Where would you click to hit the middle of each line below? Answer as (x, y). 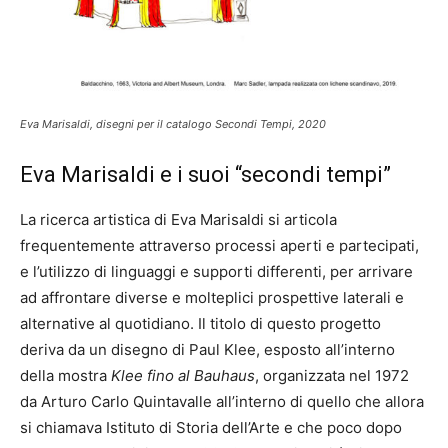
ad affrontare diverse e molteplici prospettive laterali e (212, 297)
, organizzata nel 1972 (332, 375)
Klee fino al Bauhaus (183, 375)
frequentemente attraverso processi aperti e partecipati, (219, 245)
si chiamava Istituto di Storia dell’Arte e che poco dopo (211, 427)
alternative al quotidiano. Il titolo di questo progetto (200, 323)
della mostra (65, 375)
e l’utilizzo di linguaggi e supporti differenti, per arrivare (216, 271)
